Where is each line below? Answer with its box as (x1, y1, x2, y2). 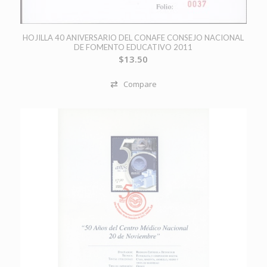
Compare (123, 79, 157, 90)
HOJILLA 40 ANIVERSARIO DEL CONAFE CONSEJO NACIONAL (23, 33, 244, 43)
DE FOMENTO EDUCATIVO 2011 (74, 42, 193, 52)
